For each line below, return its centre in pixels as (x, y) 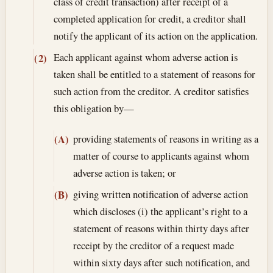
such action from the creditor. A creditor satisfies (151, 91)
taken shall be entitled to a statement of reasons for (154, 74)
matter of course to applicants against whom (161, 155)
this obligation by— (94, 108)
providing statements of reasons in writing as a (165, 138)
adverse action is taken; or (124, 172)
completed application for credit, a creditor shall (150, 18)
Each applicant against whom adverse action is (145, 57)
